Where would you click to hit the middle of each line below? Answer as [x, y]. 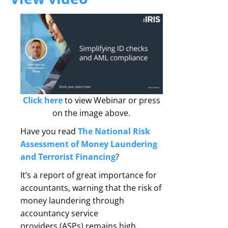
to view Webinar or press [111, 100]
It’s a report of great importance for [89, 175]
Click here [42, 100]
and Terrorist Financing [68, 157]
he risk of [144, 188]
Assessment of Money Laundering [89, 144]
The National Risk [114, 132]
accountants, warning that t [73, 188]
